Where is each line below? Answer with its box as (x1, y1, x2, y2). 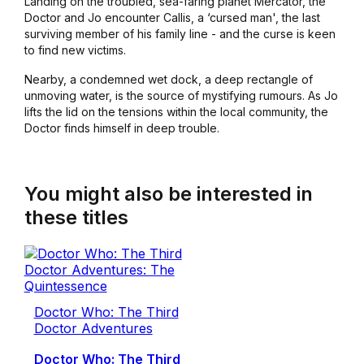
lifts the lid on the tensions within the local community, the (24, 105, 328, 119)
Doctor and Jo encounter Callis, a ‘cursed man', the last (24, 11, 320, 25)
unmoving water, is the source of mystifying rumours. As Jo (24, 89, 338, 103)
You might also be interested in (24, 182, 313, 206)
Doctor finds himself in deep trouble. (24, 121, 219, 136)
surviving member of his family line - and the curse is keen (24, 27, 336, 41)
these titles (24, 206, 128, 230)
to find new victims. (24, 43, 126, 58)
